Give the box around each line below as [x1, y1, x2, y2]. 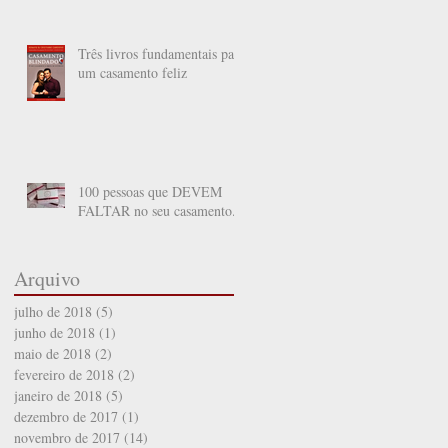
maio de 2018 [14, 343, 91, 363]
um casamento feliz [78, 62, 187, 82]
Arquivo [14, 264, 80, 292]
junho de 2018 [14, 322, 95, 342]
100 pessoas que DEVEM [78, 181, 222, 201]
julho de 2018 [14, 301, 92, 321]
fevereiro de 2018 [14, 364, 114, 384]
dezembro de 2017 [14, 406, 118, 426]
